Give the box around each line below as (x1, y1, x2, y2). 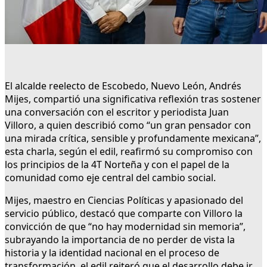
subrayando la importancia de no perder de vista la (5, 233, 235, 247)
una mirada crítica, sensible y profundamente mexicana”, (5, 132, 261, 145)
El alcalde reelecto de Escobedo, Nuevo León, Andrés (5, 79, 241, 93)
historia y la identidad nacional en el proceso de (5, 246, 219, 260)
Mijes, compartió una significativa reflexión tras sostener (5, 92, 261, 106)
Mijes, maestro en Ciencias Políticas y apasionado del (5, 194, 243, 207)
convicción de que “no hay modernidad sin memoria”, (5, 220, 246, 234)
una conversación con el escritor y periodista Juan (5, 105, 229, 119)
